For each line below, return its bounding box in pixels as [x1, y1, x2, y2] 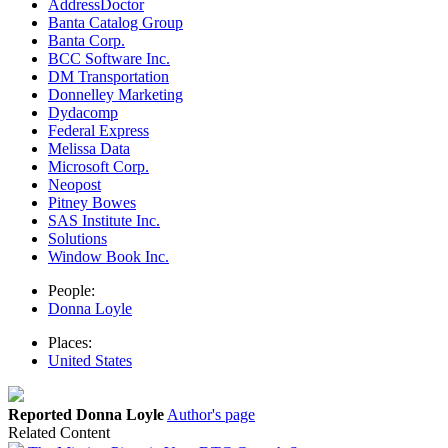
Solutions [48, 230, 107, 248]
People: [48, 282, 95, 300]
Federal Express [48, 122, 149, 140]
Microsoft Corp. [48, 158, 149, 176]
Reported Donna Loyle [8, 406, 164, 424]
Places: [48, 334, 92, 352]
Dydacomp [48, 104, 118, 122]
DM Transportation [48, 68, 169, 86]
